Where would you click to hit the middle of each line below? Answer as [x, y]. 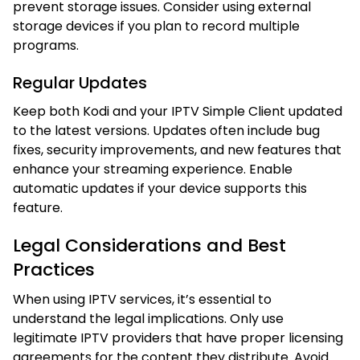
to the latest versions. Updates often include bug [166, 130]
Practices [54, 269]
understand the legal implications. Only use [148, 318]
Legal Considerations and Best [149, 245]
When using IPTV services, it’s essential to [142, 299]
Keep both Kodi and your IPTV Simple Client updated [178, 111]
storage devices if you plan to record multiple [156, 26]
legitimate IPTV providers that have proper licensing [178, 337]
